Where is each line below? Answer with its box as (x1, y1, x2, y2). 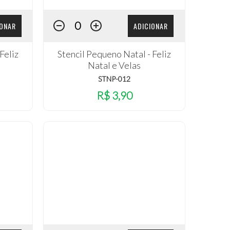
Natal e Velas (88, 60, 141, 71)
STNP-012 (98, 74, 131, 84)
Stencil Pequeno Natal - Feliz (57, 48, 171, 60)
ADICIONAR (133, 20, 168, 31)
